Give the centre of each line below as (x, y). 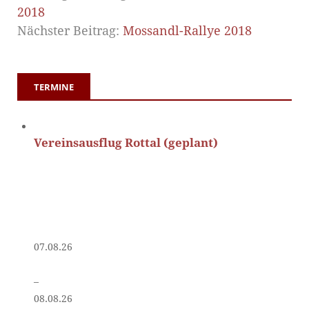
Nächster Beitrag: (70, 31)
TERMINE (54, 87)
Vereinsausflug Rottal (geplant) (126, 143)
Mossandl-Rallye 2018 (187, 31)
